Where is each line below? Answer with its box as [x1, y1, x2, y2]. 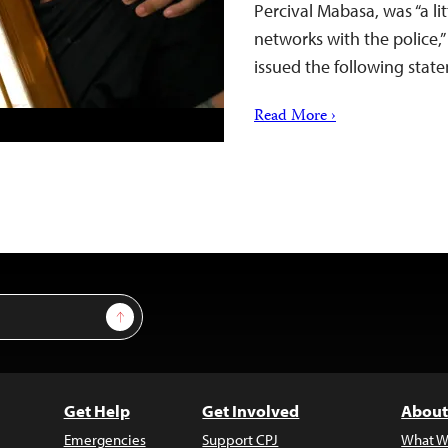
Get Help [63, 400, 130, 421]
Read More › [254, 104, 336, 130]
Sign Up [119, 303, 168, 321]
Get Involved [202, 400, 300, 421]
